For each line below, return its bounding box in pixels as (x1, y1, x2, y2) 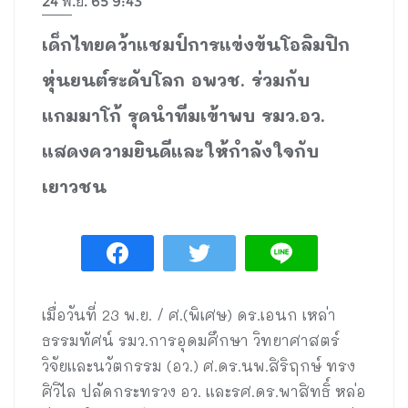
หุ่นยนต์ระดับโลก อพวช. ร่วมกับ (42, 67, 310, 91)
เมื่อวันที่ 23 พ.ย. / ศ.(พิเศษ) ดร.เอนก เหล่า (42, 304, 336, 324)
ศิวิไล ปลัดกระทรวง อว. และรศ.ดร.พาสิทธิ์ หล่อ (42, 381, 366, 401)
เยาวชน (42, 174, 107, 198)
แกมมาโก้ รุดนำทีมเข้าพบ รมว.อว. (42, 103, 325, 127)
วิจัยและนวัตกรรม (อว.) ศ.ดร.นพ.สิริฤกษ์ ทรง (42, 355, 355, 375)
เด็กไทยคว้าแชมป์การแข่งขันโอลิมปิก (42, 32, 350, 56)
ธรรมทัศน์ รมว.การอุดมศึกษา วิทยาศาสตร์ (42, 330, 340, 350)
